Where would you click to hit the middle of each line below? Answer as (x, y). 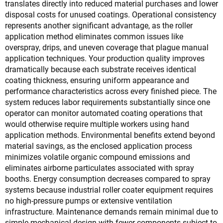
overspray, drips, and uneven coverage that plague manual (107, 48)
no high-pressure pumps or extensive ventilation (89, 201)
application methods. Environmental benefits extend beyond (110, 135)
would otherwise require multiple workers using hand (97, 124)
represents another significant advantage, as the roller (99, 26)
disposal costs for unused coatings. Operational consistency (111, 15)
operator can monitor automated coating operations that (104, 113)
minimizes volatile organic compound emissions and (98, 157)
